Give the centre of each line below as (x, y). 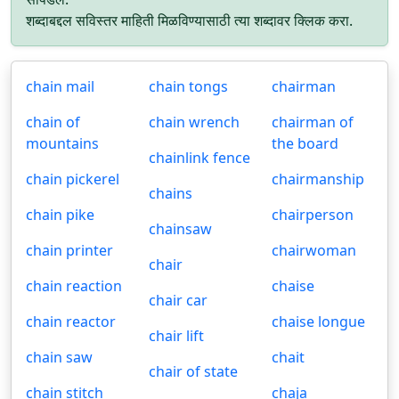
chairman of (313, 122)
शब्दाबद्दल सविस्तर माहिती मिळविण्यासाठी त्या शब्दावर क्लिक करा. (189, 20)
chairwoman (314, 250)
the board (305, 143)
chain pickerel (73, 179)
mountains (62, 143)
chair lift (176, 336)
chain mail (60, 86)
